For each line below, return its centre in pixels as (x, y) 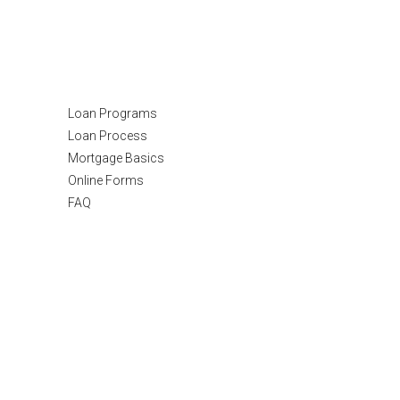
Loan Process (108, 136)
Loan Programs (112, 113)
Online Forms (106, 180)
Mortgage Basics (116, 158)
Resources (120, 74)
